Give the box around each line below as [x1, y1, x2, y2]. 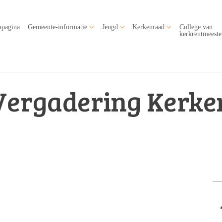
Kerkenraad [132, 23, 165, 31]
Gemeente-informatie [28, 23, 88, 31]
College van [179, 23, 213, 31]
